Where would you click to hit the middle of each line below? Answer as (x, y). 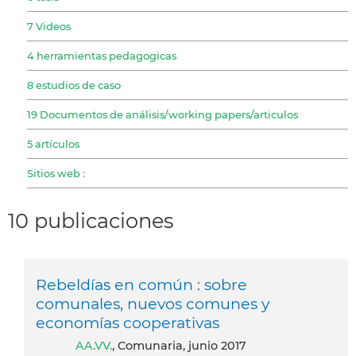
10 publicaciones (91, 221)
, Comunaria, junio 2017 (179, 345)
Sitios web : (56, 173)
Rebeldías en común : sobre (141, 284)
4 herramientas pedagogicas (102, 55)
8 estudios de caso (74, 85)
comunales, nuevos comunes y (153, 303)
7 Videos (49, 26)
